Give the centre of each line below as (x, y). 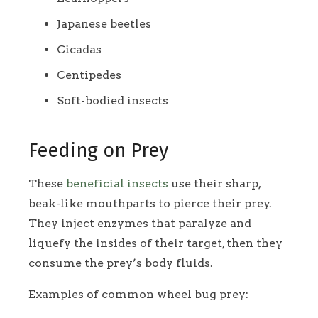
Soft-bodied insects (113, 101)
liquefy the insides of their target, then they (155, 243)
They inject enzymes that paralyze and (140, 223)
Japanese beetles (104, 24)
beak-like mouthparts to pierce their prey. (150, 203)
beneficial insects (117, 183)
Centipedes (89, 75)
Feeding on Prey (98, 151)
